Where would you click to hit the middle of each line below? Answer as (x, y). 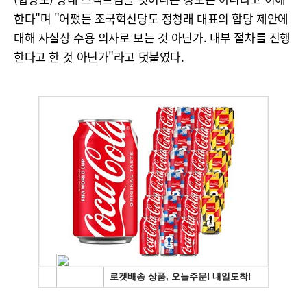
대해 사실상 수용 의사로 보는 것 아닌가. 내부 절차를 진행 (152, 37)
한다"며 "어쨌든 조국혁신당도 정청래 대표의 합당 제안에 (151, 18)
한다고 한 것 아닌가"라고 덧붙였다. (99, 57)
